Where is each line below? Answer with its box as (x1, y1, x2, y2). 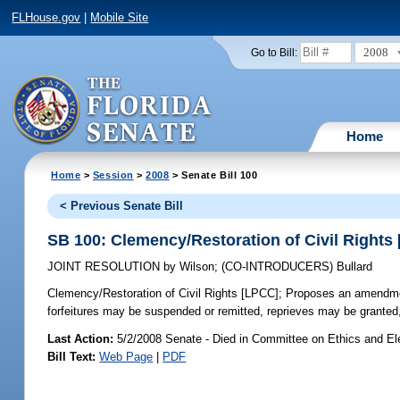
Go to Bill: (250, 46, 297, 58)
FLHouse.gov (12, 11, 81, 25)
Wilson (176, 260, 215, 274)
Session (92, 169, 134, 180)
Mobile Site (90, 11, 149, 25)
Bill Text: (47, 349, 96, 363)
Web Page (99, 349, 154, 363)
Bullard (337, 260, 373, 274)
